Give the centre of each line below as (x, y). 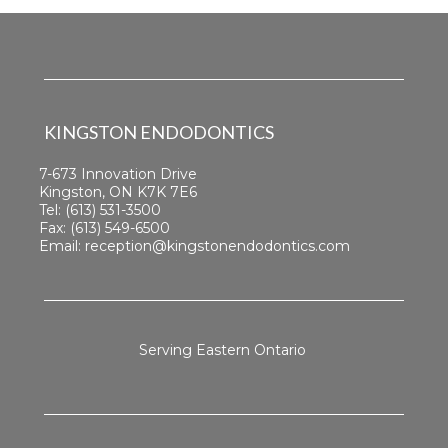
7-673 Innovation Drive (118, 173)
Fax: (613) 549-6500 (104, 227)
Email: (62, 245)
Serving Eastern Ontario (224, 349)
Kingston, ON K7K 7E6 (118, 191)
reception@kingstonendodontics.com (217, 245)
